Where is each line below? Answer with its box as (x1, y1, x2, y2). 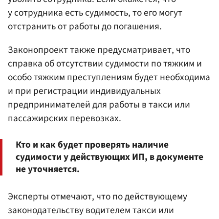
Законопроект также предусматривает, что (8, 43, 190, 57)
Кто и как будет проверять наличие (16, 138, 169, 152)
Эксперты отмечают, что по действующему (8, 190, 187, 204)
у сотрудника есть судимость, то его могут (8, 6, 182, 20)
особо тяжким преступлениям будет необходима (8, 70, 210, 84)
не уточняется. (16, 162, 80, 176)
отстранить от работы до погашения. (8, 20, 162, 34)
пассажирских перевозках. (8, 111, 121, 125)
